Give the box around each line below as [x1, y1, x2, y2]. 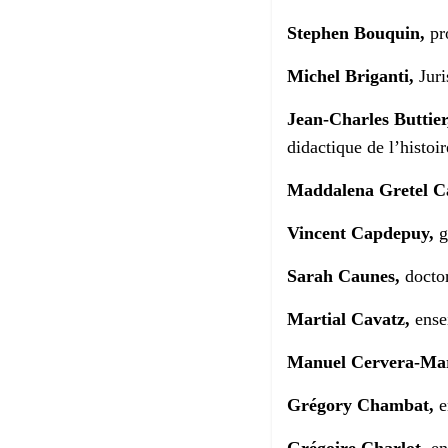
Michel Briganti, [287, 66, 414, 87]
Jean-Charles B [287, 109, 406, 130]
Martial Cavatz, [287, 309, 410, 330]
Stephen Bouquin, [287, 23, 425, 44]
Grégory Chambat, [287, 395, 434, 416]
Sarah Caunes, [287, 266, 400, 287]
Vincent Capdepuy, [287, 223, 434, 244]
